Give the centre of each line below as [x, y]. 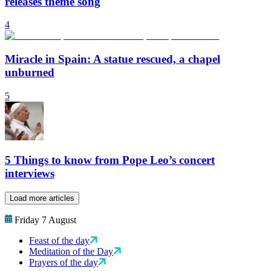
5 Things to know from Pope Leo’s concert [110, 160]
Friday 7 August [45, 220]
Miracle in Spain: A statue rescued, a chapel [113, 59]
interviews [30, 174]
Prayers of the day [64, 263]
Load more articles [42, 198]
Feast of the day [59, 241]
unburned [30, 73]
